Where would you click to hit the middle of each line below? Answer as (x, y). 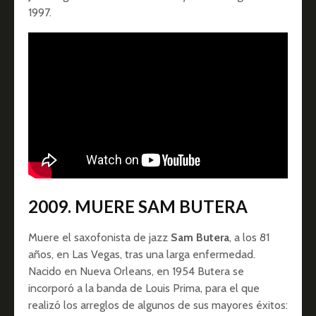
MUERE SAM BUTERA (161, 207)
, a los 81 (249, 238)
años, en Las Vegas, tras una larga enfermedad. (142, 255)
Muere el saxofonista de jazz (99, 238)
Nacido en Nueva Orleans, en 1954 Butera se (136, 272)
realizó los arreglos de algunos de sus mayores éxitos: (158, 305)
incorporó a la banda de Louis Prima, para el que (144, 288)
